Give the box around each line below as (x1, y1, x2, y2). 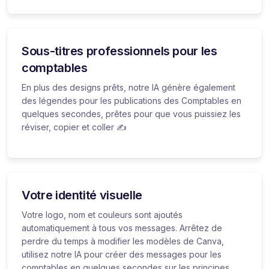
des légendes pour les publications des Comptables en (22, 95, 241, 106)
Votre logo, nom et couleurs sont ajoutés (22, 209, 183, 220)
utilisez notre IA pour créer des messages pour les (22, 249, 222, 259)
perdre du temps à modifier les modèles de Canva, (22, 235, 224, 246)
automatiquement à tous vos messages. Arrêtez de (22, 222, 222, 233)
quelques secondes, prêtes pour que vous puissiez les (22, 108, 241, 119)
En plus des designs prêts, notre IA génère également (22, 82, 235, 92)
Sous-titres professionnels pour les (22, 43, 217, 58)
